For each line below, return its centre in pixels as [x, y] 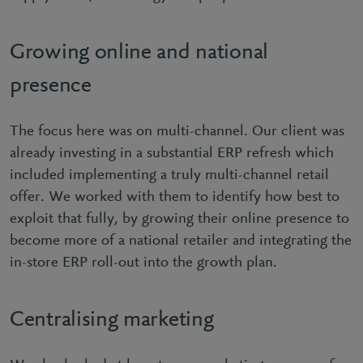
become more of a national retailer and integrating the [181, 241]
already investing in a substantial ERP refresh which [172, 154]
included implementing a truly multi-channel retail [169, 175]
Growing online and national [139, 53]
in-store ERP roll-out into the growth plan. [145, 263]
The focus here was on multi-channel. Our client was [177, 132]
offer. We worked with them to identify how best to [175, 197]
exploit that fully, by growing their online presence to [179, 219]
